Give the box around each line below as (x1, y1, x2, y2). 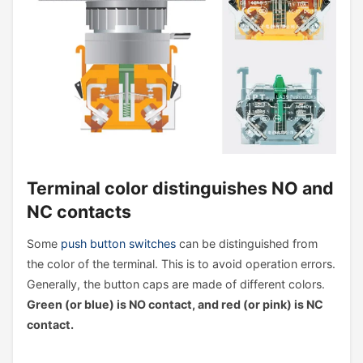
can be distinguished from (175, 237, 318, 250)
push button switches (60, 237, 176, 250)
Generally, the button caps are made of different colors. (26, 277, 325, 291)
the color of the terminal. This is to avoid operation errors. (26, 257, 335, 271)
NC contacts (26, 200, 131, 222)
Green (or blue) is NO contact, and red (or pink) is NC (26, 297, 323, 311)
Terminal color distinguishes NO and (26, 177, 334, 199)
